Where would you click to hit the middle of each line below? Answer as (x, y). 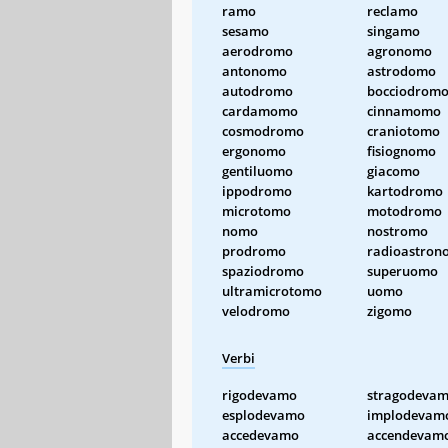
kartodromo (405, 190)
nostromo (397, 230)
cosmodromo (263, 130)
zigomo (389, 310)
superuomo (402, 270)
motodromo (404, 210)
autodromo (257, 90)
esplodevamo (263, 414)
